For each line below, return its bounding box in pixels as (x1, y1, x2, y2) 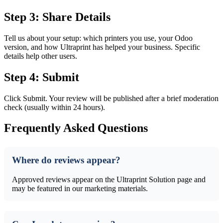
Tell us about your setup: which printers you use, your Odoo (4, 33, 193, 42)
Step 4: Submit (4, 70, 79, 84)
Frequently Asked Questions (4, 121, 148, 135)
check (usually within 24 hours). (4, 103, 105, 111)
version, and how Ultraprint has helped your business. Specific (4, 42, 200, 51)
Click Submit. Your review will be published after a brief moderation (4, 94, 219, 103)
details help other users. (4, 51, 77, 60)
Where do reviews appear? (12, 155, 120, 166)
